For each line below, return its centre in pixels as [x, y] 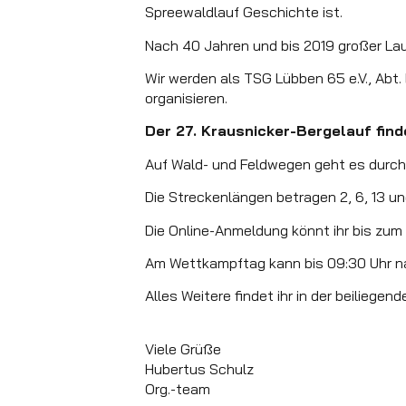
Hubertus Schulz [199, 368]
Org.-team [178, 388]
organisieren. [186, 97]
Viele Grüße [183, 348]
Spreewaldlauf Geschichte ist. [244, 12]
